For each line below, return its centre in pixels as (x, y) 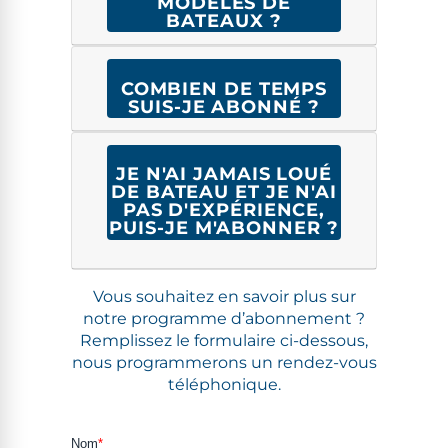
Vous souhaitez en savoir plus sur (224, 296)
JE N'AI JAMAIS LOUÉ (224, 174)
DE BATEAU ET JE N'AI (224, 192)
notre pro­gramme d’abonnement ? (224, 318)
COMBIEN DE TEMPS (224, 88)
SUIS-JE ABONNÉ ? (224, 106)
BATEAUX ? (224, 21)
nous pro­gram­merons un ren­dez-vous (224, 362)
